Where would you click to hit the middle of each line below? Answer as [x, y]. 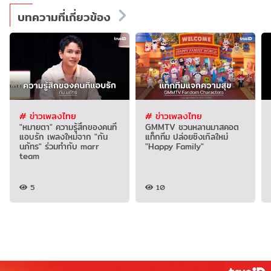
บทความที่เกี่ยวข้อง [64, 17]
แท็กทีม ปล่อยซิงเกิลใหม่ [186, 136]
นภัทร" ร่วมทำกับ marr [59, 146]
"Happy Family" [174, 146]
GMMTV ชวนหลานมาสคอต [192, 127]
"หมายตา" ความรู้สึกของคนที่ [68, 127]
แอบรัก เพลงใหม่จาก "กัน [63, 136]
